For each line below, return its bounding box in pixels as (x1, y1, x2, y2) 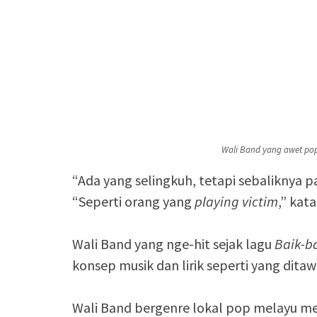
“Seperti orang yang (72, 192, 195, 211)
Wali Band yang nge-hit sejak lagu (72, 235, 275, 253)
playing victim (195, 192, 278, 211)
